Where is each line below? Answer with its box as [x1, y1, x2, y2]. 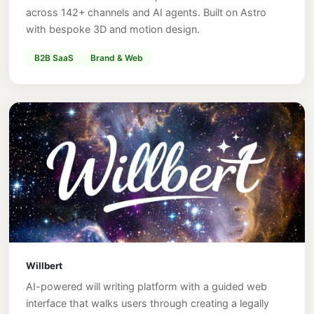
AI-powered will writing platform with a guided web [26, 280, 267, 292]
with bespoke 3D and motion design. [26, 22, 200, 35]
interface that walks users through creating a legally [26, 296, 269, 309]
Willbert [26, 259, 62, 271]
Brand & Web [90, 52, 143, 63]
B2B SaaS [34, 52, 74, 63]
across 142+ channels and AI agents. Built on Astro [26, 6, 266, 18]
